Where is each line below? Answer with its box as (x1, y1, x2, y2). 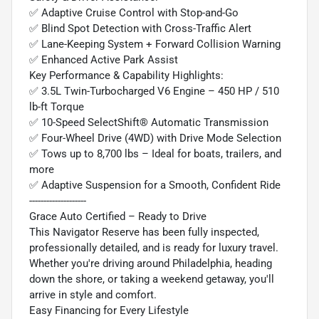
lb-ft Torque (29, 100, 84, 113)
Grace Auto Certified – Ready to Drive (29, 209, 206, 223)
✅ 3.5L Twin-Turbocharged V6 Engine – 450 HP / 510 (29, 84, 279, 98)
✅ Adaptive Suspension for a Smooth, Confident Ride (29, 178, 281, 192)
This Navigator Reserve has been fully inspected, (29, 225, 259, 239)
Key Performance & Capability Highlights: (29, 68, 224, 82)
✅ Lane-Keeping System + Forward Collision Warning (29, 37, 281, 51)
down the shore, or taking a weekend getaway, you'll (29, 272, 274, 286)
